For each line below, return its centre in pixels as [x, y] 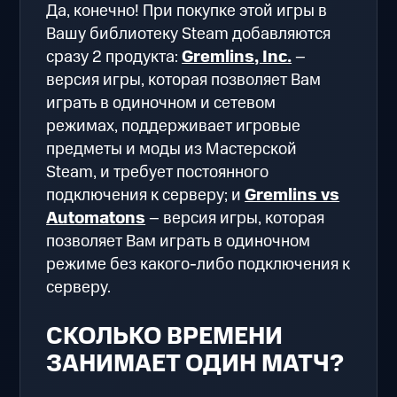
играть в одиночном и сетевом [161, 104]
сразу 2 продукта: [114, 58]
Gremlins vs [292, 196]
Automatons [96, 219]
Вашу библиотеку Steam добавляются [189, 35]
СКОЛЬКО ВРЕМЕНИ [165, 337]
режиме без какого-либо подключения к [198, 265]
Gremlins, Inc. [237, 58]
